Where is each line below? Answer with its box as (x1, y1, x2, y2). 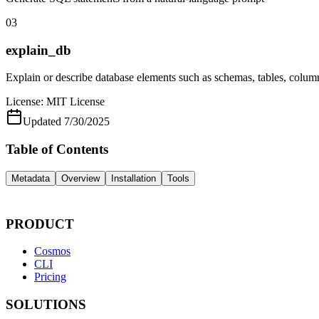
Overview (61, 172, 100, 184)
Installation (111, 172, 156, 184)
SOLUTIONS (6, 297, 86, 313)
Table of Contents (6, 142, 108, 157)
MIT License (46, 95, 105, 108)
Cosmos (34, 245, 70, 258)
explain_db (6, 42, 71, 58)
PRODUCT (6, 216, 74, 231)
